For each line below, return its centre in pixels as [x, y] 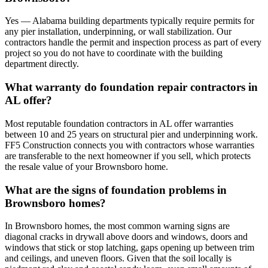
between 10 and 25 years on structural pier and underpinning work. [131, 134]
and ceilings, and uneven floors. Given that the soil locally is [118, 258]
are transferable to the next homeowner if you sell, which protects [128, 156]
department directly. [42, 64]
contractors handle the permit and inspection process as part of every [133, 42]
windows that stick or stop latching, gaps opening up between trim [130, 248]
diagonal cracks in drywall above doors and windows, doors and [126, 237]
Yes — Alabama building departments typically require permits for [130, 21]
